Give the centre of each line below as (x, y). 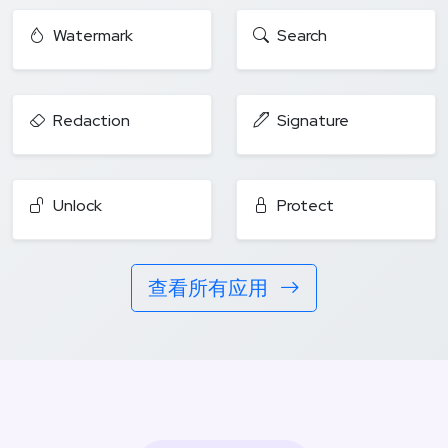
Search (302, 35)
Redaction (91, 120)
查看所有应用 (210, 287)
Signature (313, 120)
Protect (305, 205)
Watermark (93, 35)
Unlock (77, 205)
